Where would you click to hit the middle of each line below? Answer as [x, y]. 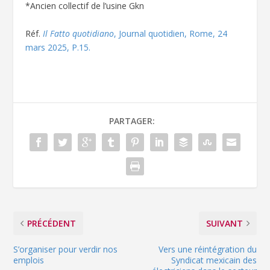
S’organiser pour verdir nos [66, 249]
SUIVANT [224, 223]
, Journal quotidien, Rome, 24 [171, 33]
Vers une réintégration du [207, 249]
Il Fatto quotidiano [79, 33]
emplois [29, 260]
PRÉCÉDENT [52, 223]
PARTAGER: [132, 121]
